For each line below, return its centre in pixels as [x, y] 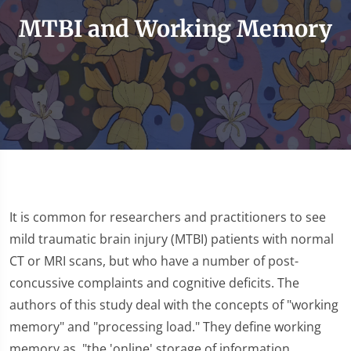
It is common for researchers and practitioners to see [168, 217]
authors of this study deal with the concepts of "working [174, 305]
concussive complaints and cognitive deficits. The [154, 283]
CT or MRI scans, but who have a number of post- [154, 261]
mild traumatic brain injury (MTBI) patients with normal [172, 239]
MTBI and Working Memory [175, 29]
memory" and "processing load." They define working [165, 327]
